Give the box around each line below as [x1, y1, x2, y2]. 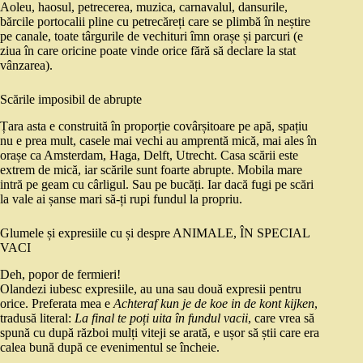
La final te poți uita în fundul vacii [75, 310, 248, 325]
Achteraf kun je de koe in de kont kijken [113, 296, 314, 310]
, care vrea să [248, 310, 314, 325]
